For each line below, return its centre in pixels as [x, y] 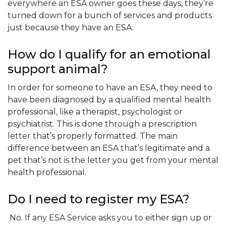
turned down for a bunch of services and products [110, 15]
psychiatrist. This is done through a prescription [102, 124]
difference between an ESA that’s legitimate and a [109, 148]
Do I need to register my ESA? [99, 199]
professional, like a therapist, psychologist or [95, 111]
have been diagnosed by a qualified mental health [109, 99]
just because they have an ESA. [71, 27]
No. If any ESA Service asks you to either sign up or [110, 217]
